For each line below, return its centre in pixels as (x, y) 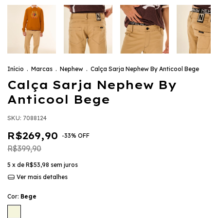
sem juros (64, 165)
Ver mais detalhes (41, 177)
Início (16, 69)
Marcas (42, 69)
